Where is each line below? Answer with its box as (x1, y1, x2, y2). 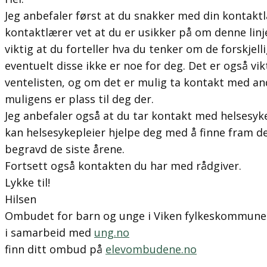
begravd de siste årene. (5, 142, 125, 156)
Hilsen (5, 192, 36, 206)
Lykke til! (5, 175, 50, 190)
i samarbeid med (5, 225, 94, 240)
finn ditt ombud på (5, 242, 105, 256)
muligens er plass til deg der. (5, 92, 154, 106)
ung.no (94, 225, 129, 240)
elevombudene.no (105, 242, 197, 256)
